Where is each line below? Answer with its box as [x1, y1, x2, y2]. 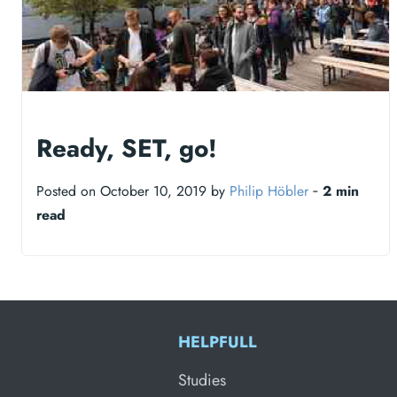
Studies [178, 368, 226, 392]
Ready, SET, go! [36, 129, 217, 167]
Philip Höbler [230, 180, 308, 201]
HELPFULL [178, 330, 257, 354]
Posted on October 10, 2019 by [36, 180, 230, 201]
